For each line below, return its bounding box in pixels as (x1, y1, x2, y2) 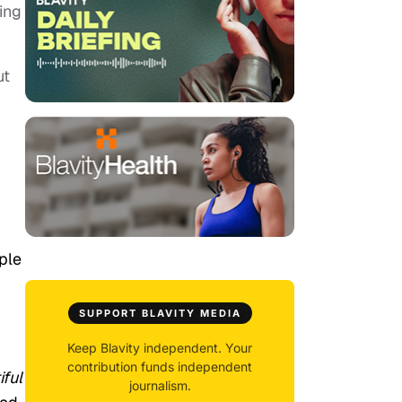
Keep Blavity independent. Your (67, 340, 252, 356)
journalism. (128, 378, 191, 394)
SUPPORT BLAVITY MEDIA (78, 307, 241, 320)
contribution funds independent (67, 359, 252, 375)
